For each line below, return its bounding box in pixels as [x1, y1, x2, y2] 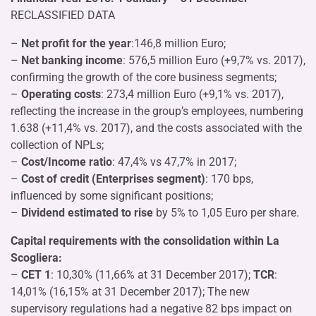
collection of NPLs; [11, 138, 104, 152]
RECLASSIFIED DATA [11, 8, 115, 22]
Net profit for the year [21, 36, 131, 50]
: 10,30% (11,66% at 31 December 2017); [51, 267, 253, 281]
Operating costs [21, 87, 101, 101]
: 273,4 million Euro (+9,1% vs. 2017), [101, 87, 284, 101]
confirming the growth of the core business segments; [11, 70, 276, 84]
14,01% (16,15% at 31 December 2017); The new [11, 284, 250, 298]
